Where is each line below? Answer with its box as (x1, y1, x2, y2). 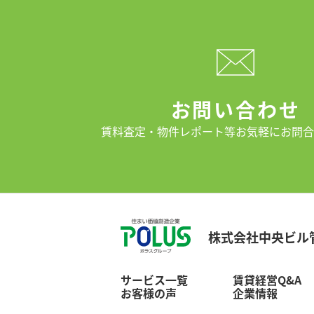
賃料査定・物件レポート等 (101, 123, 235, 140)
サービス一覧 (121, 271, 188, 288)
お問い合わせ (170, 95, 301, 124)
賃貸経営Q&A (233, 271, 301, 288)
